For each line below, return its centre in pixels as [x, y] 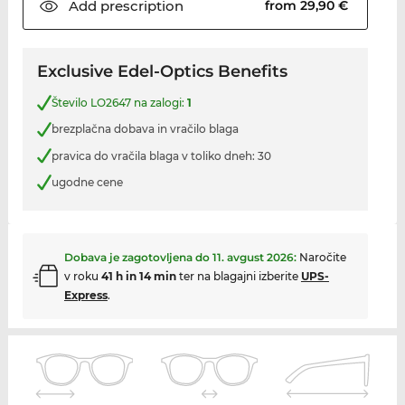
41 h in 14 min [138, 276]
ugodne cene [87, 183]
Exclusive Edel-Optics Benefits [162, 72]
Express [85, 295]
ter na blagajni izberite [238, 276]
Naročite [322, 257]
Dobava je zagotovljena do [138, 257]
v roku [82, 276]
